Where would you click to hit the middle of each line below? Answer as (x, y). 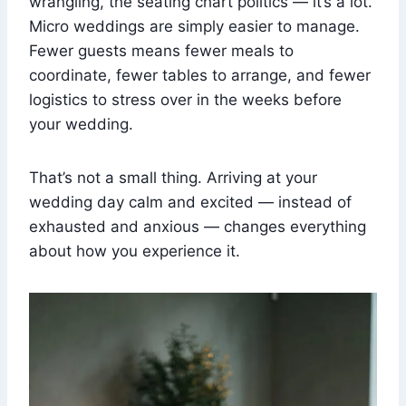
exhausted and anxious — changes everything (198, 226)
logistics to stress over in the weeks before (185, 99)
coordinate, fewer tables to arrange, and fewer (200, 75)
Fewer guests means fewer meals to (161, 50)
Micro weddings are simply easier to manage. (194, 26)
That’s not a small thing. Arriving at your (173, 177)
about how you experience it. (135, 251)
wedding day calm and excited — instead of (190, 202)
